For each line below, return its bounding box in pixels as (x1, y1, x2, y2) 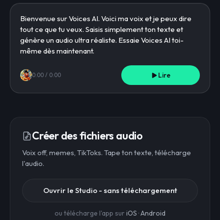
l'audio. (22, 159, 44, 168)
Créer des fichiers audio (32, 129, 143, 142)
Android (140, 209, 165, 218)
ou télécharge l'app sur (55, 209, 125, 218)
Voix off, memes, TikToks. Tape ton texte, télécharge (22, 148, 191, 157)
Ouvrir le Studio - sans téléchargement (43, 186, 177, 195)
